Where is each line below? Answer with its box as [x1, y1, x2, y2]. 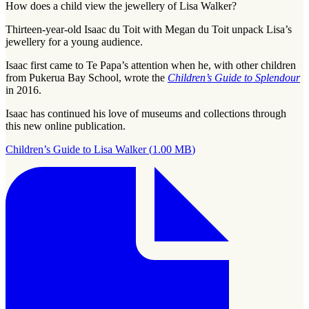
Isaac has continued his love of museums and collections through [6, 107, 286, 119]
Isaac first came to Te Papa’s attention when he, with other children [6, 59, 296, 71]
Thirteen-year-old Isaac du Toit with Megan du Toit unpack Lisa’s [6, 23, 292, 35]
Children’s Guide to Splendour [168, 71, 300, 83]
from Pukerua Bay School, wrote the [6, 71, 168, 83]
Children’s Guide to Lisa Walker [6, 143, 146, 155]
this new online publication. [6, 119, 126, 132]
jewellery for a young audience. [6, 35, 143, 48]
